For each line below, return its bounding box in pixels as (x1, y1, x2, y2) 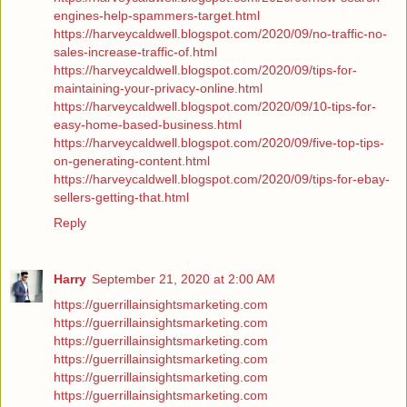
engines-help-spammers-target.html (54, 7, 260, 23)
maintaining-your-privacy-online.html (54, 80, 263, 95)
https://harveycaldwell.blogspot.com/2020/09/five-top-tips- (54, 134, 384, 150)
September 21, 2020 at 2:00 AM (92, 271, 275, 286)
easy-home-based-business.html (54, 116, 242, 132)
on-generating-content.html (54, 153, 210, 168)
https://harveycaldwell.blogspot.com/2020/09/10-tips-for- (54, 98, 376, 114)
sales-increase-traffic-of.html (54, 44, 217, 59)
